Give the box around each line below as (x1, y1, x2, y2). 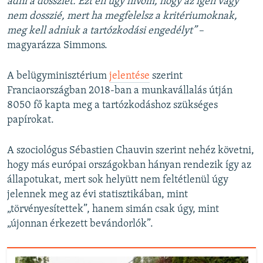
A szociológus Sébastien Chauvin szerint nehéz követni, (7, 145, 254, 157)
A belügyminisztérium (7, 70, 109, 82)
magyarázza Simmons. (7, 40, 107, 52)
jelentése (109, 70, 150, 82)
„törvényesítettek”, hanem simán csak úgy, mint (7, 204, 219, 215)
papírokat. (7, 114, 54, 126)
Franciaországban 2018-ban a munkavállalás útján (7, 85, 232, 97)
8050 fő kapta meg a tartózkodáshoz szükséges (7, 100, 218, 112)
